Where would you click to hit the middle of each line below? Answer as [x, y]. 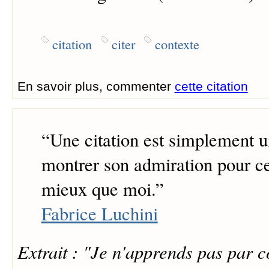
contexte [177, 44]
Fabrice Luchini [99, 213]
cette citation [211, 86]
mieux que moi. [98, 189]
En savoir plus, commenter [96, 86]
